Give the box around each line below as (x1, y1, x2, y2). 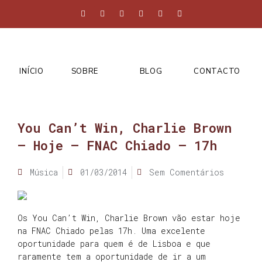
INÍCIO (19, 66, 44, 77)
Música (30, 167, 58, 178)
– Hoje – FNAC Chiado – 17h (18, 137, 217, 154)
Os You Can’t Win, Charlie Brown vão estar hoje (18, 212, 240, 224)
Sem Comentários (149, 167, 224, 178)
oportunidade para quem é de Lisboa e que (18, 238, 211, 250)
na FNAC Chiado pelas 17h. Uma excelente (18, 225, 205, 237)
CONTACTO (194, 66, 240, 77)
